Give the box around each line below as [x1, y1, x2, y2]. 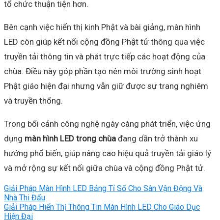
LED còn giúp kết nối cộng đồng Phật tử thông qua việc [4, 36, 205, 47]
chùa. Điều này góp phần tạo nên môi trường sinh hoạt [4, 66, 201, 76]
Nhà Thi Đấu [4, 192, 45, 202]
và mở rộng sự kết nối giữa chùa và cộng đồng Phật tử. [4, 163, 205, 173]
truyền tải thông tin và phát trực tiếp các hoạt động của [4, 51, 205, 61]
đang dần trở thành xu [116, 133, 198, 143]
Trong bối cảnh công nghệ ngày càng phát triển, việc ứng [4, 118, 211, 129]
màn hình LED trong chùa [25, 133, 116, 143]
